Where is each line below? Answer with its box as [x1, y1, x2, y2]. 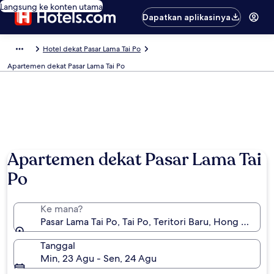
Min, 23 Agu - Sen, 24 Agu [40, 252, 157, 265]
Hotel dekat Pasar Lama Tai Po [43, 44, 141, 54]
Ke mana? [40, 202, 83, 215]
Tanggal [40, 239, 75, 252]
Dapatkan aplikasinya [143, 12, 231, 23]
